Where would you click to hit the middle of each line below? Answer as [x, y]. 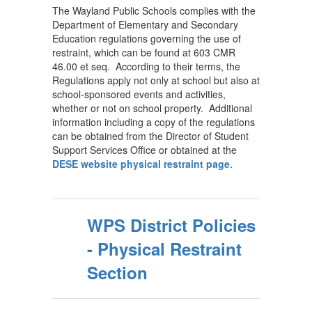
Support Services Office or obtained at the [145, 150]
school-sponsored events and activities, [139, 94]
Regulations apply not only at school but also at [156, 80]
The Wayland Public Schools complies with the [154, 10]
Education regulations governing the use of [147, 38]
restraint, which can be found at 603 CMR [144, 52]
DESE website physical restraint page [141, 164]
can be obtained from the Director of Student [150, 136]
